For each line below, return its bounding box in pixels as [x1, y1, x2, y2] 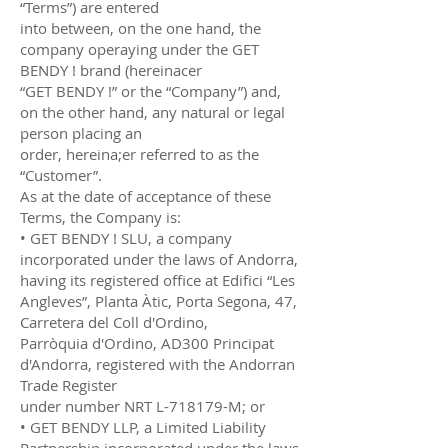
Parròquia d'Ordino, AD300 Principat [20, 332, 274, 353]
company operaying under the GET [20, 38, 259, 59]
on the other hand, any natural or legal [20, 101, 285, 122]
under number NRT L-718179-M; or [20, 395, 265, 416]
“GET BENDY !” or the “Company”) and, [20, 80, 281, 101]
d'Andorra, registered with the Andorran [20, 353, 295, 374]
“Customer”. [20, 164, 102, 185]
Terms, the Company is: [20, 206, 181, 227]
